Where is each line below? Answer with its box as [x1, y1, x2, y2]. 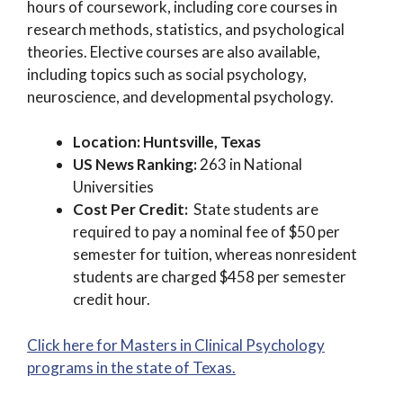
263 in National [200, 155, 302, 175]
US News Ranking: [73, 155, 200, 175]
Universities [73, 177, 154, 197]
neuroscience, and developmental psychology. [27, 86, 334, 106]
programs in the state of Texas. [27, 357, 236, 377]
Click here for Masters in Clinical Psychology [27, 335, 325, 354]
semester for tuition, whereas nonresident [73, 245, 357, 264]
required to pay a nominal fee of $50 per [73, 222, 340, 242]
